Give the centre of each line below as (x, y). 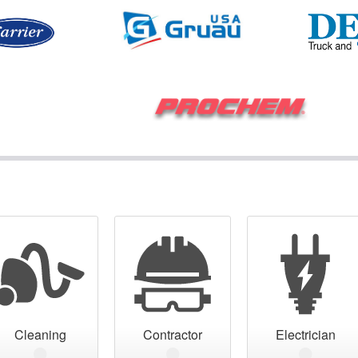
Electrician (305, 334)
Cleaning (40, 334)
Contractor (173, 334)
